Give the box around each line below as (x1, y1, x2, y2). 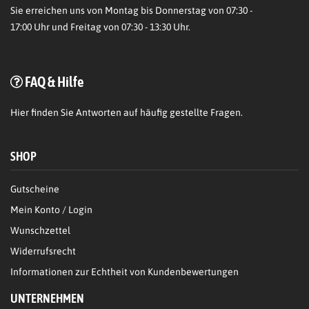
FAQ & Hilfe (25, 73, 84, 90)
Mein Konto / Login (10, 204, 92, 216)
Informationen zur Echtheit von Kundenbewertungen (10, 266, 239, 278)
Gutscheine (10, 183, 59, 195)
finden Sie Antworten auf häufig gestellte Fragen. (29, 107, 243, 119)
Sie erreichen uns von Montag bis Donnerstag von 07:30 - (10, 5, 252, 17)
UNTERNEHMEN (10, 291, 84, 306)
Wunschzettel (10, 225, 70, 237)
